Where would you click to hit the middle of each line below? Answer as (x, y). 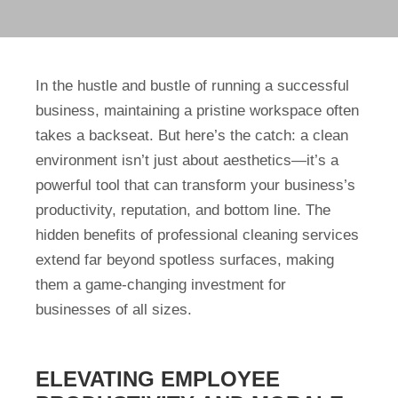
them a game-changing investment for (161, 284)
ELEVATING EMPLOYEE (158, 378)
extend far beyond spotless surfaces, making (185, 259)
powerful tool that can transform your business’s (195, 185)
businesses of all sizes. (114, 309)
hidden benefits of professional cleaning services (197, 235)
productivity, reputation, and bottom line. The (183, 210)
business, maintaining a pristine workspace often (197, 110)
